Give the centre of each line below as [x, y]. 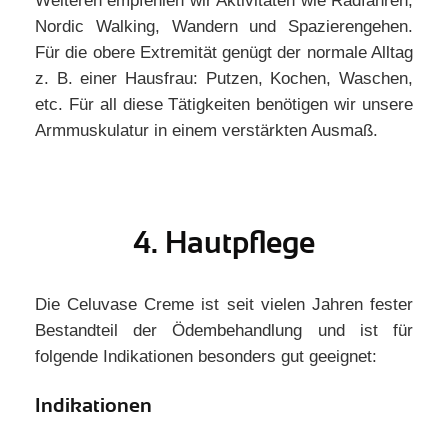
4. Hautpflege [224, 243]
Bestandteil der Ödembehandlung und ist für [224, 330]
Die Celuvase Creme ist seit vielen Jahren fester [224, 304]
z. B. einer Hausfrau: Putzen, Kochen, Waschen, [224, 78]
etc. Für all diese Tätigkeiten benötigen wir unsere [224, 104]
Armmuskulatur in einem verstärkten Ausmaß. [206, 130]
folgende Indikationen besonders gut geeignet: [206, 356]
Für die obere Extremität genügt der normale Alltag [224, 52]
